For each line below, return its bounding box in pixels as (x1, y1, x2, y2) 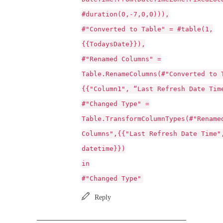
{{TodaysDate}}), (82, 40, 145, 48)
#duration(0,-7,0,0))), (82, 10, 169, 18)
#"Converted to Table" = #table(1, (82, 25, 213, 33)
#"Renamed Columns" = (82, 55, 161, 63)
